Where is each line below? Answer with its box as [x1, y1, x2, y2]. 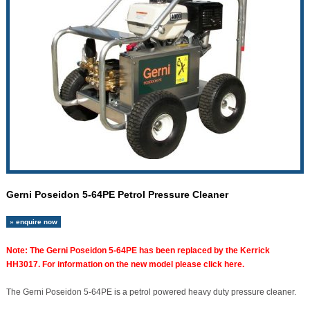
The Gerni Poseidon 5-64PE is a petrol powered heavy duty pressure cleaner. [6, 286, 296, 297]
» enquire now [9, 217, 57, 226]
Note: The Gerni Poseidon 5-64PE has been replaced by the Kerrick [6, 245, 270, 255]
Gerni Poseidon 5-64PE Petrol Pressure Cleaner [6, 189, 228, 201]
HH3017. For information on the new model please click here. [6, 259, 244, 269]
